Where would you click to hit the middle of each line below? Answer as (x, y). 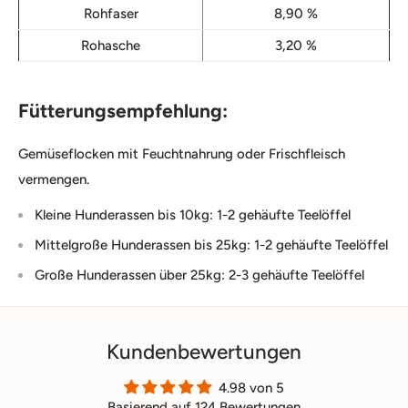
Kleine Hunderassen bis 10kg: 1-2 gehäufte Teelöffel (193, 214)
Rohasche (111, 45)
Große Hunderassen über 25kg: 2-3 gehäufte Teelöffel (199, 275)
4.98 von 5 (251, 388)
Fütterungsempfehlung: (123, 111)
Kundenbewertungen (204, 352)
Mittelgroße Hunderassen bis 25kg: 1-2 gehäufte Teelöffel (211, 245)
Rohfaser (111, 13)
